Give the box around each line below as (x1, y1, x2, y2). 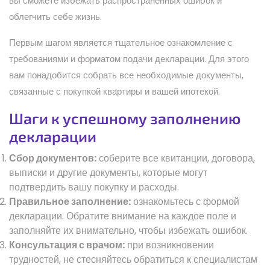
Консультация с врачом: (9, 237, 125, 252)
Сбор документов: (9, 151, 96, 165)
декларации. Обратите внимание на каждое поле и (9, 209, 236, 223)
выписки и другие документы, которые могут (9, 165, 207, 180)
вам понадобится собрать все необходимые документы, (9, 68, 243, 81)
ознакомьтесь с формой (131, 194, 239, 209)
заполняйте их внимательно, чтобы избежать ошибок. (9, 223, 248, 237)
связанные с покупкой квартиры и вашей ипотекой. (9, 84, 220, 98)
